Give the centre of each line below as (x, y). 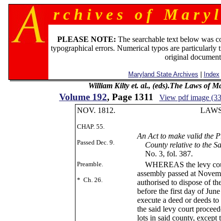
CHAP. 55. (91, 127)
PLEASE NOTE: (87, 39)
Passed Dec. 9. (95, 142)
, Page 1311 (130, 97)
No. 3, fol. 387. (165, 154)
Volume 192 (83, 97)
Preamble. (90, 164)
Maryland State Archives (163, 74)
